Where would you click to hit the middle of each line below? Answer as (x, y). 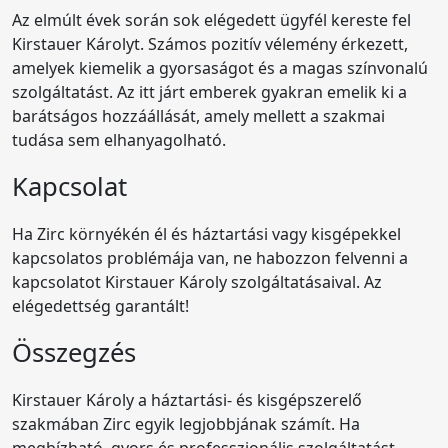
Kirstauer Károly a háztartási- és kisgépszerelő (187, 399)
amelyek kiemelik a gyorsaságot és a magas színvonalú (220, 67)
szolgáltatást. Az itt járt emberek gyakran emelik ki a (209, 91)
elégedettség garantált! (100, 305)
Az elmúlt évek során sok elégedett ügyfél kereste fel (211, 19)
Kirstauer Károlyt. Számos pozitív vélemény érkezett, (210, 43)
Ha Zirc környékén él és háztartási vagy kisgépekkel (206, 233)
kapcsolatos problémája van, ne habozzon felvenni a (210, 257)
